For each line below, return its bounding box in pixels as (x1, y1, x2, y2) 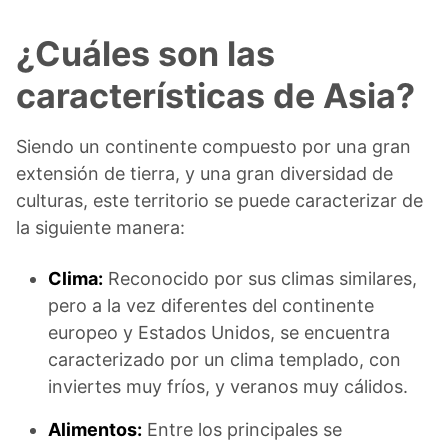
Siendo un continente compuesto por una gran (16, 136, 411, 158)
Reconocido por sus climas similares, (103, 268, 417, 290)
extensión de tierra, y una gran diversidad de (16, 163, 393, 185)
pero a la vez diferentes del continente (48, 295, 374, 317)
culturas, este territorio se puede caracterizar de (16, 190, 423, 212)
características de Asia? (16, 75, 415, 117)
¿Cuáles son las (16, 33, 275, 75)
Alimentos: (48, 419, 142, 441)
